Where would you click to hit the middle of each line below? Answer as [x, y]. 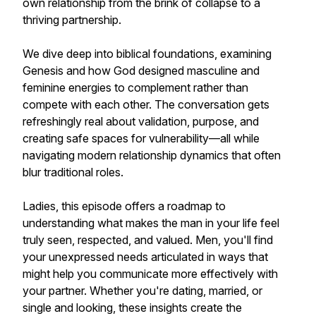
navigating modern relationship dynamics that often [152, 155]
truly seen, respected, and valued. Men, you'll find [148, 240]
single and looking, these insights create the [132, 308]
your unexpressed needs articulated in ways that [145, 257]
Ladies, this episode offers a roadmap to [124, 206]
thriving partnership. [72, 20]
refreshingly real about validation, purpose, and [141, 121]
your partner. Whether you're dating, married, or [142, 291]
